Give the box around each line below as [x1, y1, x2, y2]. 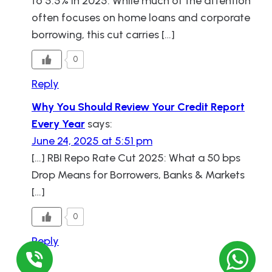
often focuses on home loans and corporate [32, 10, 250, 24]
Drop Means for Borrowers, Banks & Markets [32, 168, 245, 182]
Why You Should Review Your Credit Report [32, 100, 245, 114]
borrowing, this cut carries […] [32, 27, 175, 41]
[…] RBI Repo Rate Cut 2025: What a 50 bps [32, 151, 240, 165]
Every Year [32, 117, 85, 131]
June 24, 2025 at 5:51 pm [32, 134, 152, 148]
